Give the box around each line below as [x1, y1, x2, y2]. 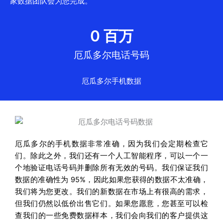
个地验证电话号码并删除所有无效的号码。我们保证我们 [15, 163, 208, 173]
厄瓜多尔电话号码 [74, 49, 149, 61]
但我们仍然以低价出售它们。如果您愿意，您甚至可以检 [15, 199, 208, 209]
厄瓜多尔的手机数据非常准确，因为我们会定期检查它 [15, 139, 208, 149]
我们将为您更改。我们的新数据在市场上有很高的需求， [15, 187, 208, 197]
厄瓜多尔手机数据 [82, 77, 141, 86]
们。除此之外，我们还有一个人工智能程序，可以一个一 [15, 151, 208, 161]
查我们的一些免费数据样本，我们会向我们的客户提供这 [15, 211, 208, 221]
